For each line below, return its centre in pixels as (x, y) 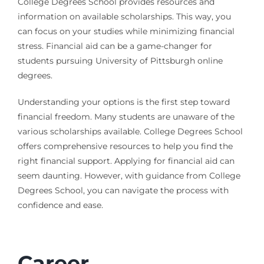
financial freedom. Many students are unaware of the (126, 116)
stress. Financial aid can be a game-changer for (115, 46)
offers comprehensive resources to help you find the (125, 146)
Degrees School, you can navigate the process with (123, 190)
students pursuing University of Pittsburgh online (120, 60)
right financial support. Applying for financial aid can (126, 161)
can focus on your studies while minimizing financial (126, 31)
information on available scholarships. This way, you (124, 16)
